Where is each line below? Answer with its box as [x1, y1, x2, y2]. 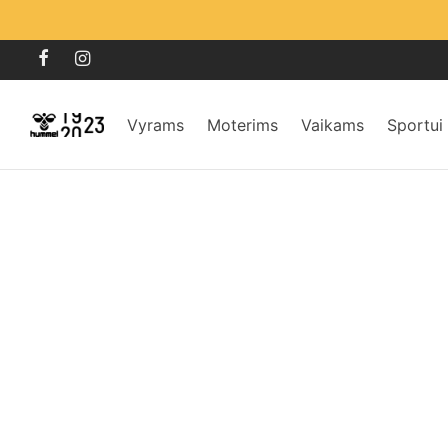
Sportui [386, 114, 443, 135]
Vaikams [300, 114, 364, 135]
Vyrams [126, 114, 184, 135]
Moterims [206, 114, 278, 135]
